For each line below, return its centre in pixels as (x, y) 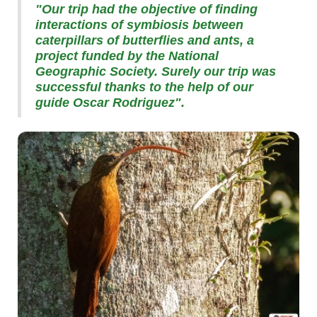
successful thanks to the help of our (144, 87)
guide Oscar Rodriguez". (110, 102)
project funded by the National (127, 56)
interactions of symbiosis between (139, 24)
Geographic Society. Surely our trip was (156, 71)
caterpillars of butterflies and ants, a (145, 40)
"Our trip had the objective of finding (146, 9)
